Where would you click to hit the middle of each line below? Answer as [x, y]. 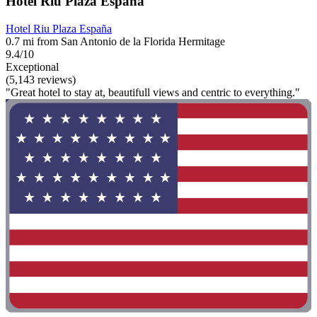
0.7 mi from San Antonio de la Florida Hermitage [115, 42]
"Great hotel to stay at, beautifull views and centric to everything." [153, 93]
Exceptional [32, 67]
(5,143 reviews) [41, 80]
